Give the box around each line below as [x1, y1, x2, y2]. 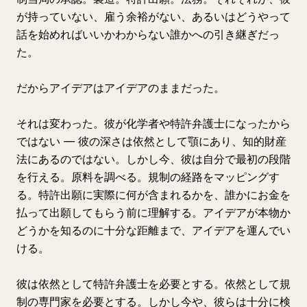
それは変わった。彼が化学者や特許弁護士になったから [16, 116, 291, 130]
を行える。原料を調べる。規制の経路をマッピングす [16, 170, 280, 184]
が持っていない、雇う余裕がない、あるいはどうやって [16, 10, 291, 23]
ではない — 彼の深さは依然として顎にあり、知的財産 [16, 134, 286, 148]
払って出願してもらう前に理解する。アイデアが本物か [16, 206, 291, 219]
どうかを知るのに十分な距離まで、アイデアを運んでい [16, 223, 291, 237]
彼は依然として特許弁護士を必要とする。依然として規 [16, 277, 291, 291]
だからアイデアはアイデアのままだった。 [16, 81, 225, 95]
